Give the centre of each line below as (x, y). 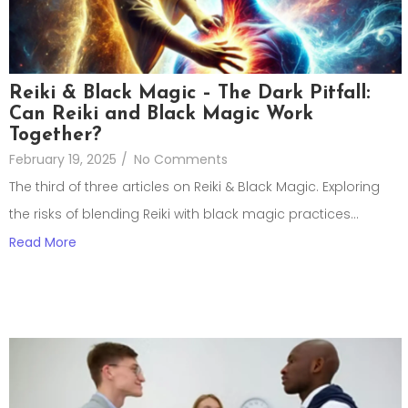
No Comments (181, 160)
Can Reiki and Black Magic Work (161, 115)
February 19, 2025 (63, 160)
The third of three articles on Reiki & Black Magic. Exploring (194, 187)
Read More (43, 243)
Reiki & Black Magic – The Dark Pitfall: (189, 94)
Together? (56, 136)
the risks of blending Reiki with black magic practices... (184, 214)
